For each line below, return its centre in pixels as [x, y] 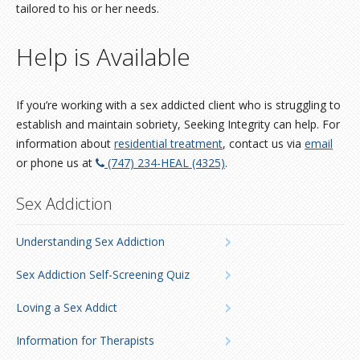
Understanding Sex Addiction [90, 241]
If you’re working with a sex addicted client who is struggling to [178, 105]
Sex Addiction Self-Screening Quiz [103, 274]
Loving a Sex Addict [67, 307]
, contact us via [264, 143]
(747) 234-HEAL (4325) [165, 163]
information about [65, 143]
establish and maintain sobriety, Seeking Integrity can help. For [178, 124]
